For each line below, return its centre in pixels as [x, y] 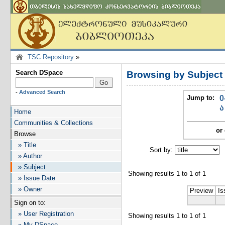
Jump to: [201, 98]
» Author [28, 156]
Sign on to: [30, 203]
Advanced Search [42, 92]
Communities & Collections [53, 123]
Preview [201, 191]
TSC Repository [51, 57]
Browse [25, 134]
